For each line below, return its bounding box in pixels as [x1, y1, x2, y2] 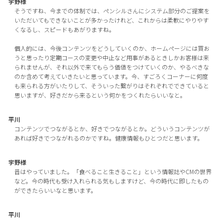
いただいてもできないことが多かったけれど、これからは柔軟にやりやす [14, 15, 209, 24]
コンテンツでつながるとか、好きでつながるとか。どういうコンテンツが [14, 124, 210, 133]
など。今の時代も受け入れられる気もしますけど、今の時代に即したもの [14, 176, 209, 185]
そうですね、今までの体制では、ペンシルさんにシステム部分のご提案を [14, 6, 210, 15]
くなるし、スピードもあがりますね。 [14, 25, 115, 34]
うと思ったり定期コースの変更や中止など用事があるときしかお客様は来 [14, 53, 209, 62]
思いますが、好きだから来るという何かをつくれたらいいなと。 [14, 90, 186, 99]
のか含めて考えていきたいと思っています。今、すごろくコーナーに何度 [14, 72, 208, 80]
